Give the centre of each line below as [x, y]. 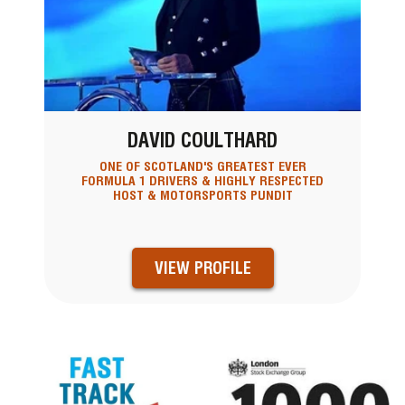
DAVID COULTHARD [202, 140]
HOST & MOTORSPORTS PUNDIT [202, 196]
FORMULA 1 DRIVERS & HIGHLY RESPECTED [202, 181]
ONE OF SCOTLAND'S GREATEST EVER [202, 167]
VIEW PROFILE [202, 268]
